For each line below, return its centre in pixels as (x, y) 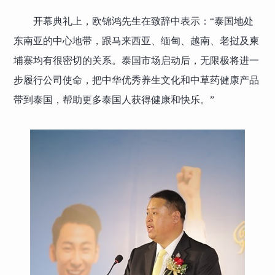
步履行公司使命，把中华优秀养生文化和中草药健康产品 (137, 80)
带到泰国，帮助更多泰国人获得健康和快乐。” (114, 99)
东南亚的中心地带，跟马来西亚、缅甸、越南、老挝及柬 (137, 41)
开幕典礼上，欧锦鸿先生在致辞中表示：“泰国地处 (144, 21)
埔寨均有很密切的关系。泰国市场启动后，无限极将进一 (137, 60)
